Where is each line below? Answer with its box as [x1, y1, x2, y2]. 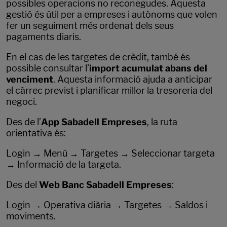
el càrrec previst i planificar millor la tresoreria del [6, 85, 212, 96]
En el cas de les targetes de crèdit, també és [6, 52, 190, 63]
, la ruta [147, 117, 177, 128]
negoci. [6, 96, 37, 107]
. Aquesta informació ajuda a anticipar [53, 74, 212, 85]
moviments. [6, 211, 56, 222]
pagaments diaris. [6, 31, 81, 43]
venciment [6, 74, 53, 85]
